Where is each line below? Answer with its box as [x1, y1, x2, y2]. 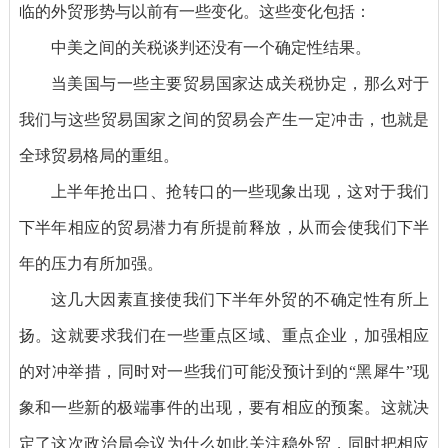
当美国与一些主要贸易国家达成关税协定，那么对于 [50, 75, 430, 93]
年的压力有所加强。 [18, 255, 163, 273]
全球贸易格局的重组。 [18, 147, 179, 165]
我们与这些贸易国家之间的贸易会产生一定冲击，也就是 [18, 111, 430, 129]
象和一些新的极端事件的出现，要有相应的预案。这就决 [18, 399, 430, 417]
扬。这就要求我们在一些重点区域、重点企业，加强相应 [18, 327, 430, 345]
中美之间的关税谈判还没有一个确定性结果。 [50, 39, 371, 57]
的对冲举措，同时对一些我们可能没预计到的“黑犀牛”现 [18, 363, 430, 381]
